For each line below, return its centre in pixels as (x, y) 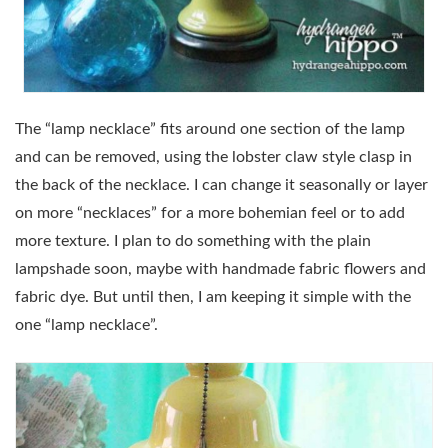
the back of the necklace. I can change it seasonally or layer (221, 185)
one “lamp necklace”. (86, 325)
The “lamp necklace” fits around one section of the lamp (210, 129)
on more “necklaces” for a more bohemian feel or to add (210, 213)
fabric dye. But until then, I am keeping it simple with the (213, 297)
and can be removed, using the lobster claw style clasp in (213, 157)
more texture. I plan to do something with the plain (193, 241)
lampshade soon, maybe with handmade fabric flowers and (220, 269)
